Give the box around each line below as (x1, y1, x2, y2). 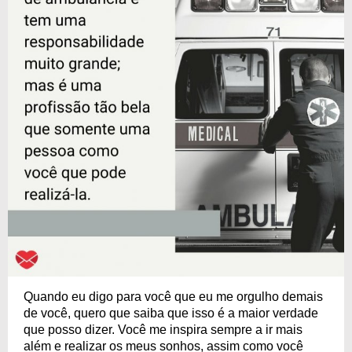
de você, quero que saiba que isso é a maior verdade (24, 306, 318, 320)
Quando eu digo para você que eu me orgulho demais (24, 290, 323, 303)
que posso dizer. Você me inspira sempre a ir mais (24, 323, 302, 336)
